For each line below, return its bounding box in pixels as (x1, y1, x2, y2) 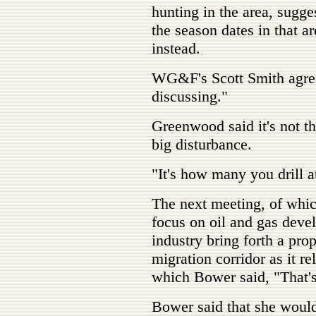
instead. (152, 39, 200, 57)
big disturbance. (152, 135, 252, 153)
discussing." (152, 87, 228, 105)
